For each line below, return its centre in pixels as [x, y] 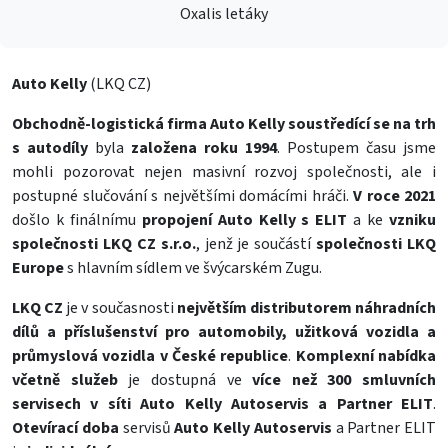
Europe [38, 268]
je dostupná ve [185, 380]
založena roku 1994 [204, 148]
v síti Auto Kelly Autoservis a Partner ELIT [261, 404]
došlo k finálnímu [77, 220]
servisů [146, 428]
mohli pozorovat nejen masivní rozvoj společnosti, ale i [224, 172]
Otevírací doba [65, 428]
